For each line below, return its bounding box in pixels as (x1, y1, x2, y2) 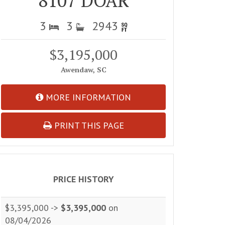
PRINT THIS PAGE (51, 119, 124, 131)
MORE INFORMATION (43, 91, 131, 103)
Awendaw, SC (60, 64, 106, 74)
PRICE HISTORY (53, 173, 114, 185)
